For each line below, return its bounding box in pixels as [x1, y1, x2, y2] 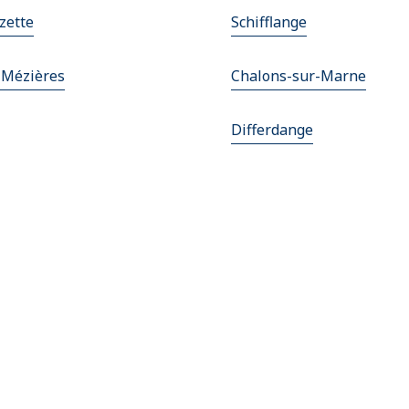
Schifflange [230, 12, 307, 33]
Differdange [230, 120, 313, 141]
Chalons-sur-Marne [230, 66, 366, 87]
